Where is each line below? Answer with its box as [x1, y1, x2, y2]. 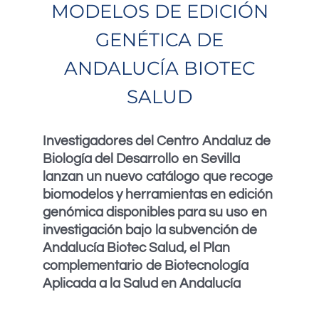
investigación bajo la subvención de [43, 223, 257, 237]
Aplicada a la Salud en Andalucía [43, 276, 241, 291]
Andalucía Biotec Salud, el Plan [43, 241, 230, 255]
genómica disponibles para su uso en [43, 205, 267, 219]
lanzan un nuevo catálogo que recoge [43, 169, 273, 184]
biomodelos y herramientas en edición [43, 187, 273, 202]
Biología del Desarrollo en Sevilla [43, 152, 240, 166]
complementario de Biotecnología [43, 258, 249, 273]
